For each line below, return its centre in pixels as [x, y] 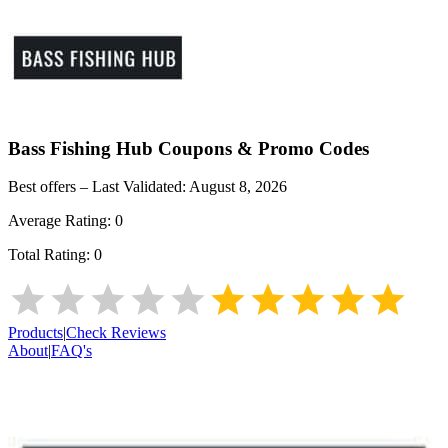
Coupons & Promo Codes [261, 148]
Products [35, 333]
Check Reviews [116, 333]
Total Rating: [51, 255]
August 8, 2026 [238, 187]
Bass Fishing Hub [80, 148]
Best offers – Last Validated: [98, 187]
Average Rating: [61, 221]
